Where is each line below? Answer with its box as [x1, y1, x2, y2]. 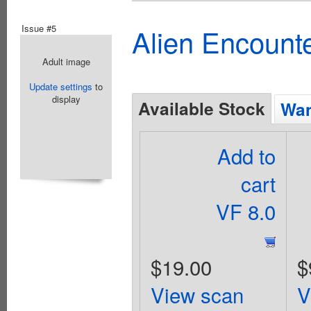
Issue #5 [22, 21, 56, 35]
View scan [150, 279, 244, 309]
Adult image [42, 54, 90, 68]
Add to [217, 140, 276, 170]
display [51, 92, 81, 106]
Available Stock [138, 95, 265, 121]
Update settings [29, 79, 92, 93]
